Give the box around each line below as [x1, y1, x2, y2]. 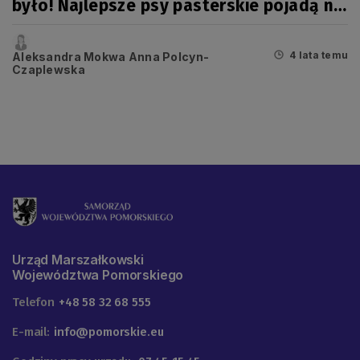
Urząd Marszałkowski [12, 252, 144, 268]
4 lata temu [289, 48, 348, 61]
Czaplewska [12, 63, 85, 77]
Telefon [12, 295, 55, 310]
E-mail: [12, 325, 50, 340]
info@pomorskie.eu [53, 325, 164, 340]
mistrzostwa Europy [12, 15, 174, 37]
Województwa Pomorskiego [12, 267, 184, 284]
